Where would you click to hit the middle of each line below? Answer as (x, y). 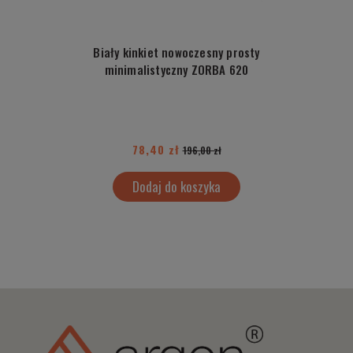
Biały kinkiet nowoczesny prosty (176, 52)
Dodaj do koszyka (176, 186)
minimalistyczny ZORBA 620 (176, 70)
